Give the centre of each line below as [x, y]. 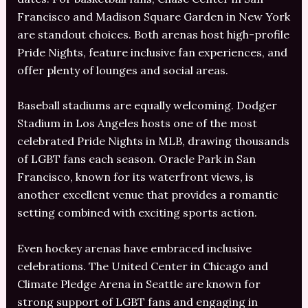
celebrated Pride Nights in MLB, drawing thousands [153, 141]
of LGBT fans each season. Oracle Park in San [136, 159]
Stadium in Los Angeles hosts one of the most [137, 123]
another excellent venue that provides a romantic [147, 195]
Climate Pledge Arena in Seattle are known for [139, 284]
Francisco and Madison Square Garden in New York [153, 16]
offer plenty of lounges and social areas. [122, 70]
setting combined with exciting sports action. [137, 213]
